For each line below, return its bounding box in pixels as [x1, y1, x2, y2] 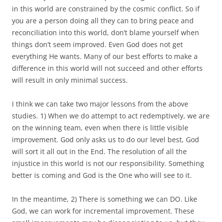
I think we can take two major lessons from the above [12, 99, 188, 109]
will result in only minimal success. [12, 75, 128, 85]
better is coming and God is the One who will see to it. [12, 170, 192, 180]
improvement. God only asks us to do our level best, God [12, 134, 199, 144]
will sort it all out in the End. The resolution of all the [12, 146, 187, 156]
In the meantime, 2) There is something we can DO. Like [12, 194, 197, 204]
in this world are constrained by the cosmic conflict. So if [12, 3, 200, 13]
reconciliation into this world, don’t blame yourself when [12, 27, 199, 37]
